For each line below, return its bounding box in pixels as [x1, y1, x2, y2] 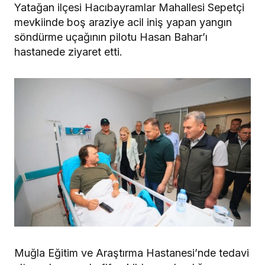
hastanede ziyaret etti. [14, 45, 122, 58]
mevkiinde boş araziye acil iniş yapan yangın [14, 15, 232, 28]
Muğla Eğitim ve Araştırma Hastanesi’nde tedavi [14, 246, 249, 259]
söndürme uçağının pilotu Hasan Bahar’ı [14, 30, 208, 43]
